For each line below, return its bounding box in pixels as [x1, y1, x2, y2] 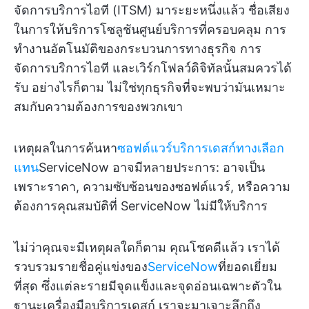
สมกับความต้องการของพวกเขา [14, 99, 183, 114]
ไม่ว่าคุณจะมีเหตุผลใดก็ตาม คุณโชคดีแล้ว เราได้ [14, 240, 280, 255]
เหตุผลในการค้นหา [14, 141, 117, 155]
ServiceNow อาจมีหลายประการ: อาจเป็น [39, 160, 265, 175]
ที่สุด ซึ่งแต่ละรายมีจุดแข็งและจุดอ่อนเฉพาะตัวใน [14, 279, 281, 293]
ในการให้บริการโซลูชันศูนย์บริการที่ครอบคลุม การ [14, 22, 286, 37]
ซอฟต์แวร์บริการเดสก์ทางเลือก [117, 141, 284, 155]
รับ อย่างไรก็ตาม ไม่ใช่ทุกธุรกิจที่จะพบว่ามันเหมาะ [14, 80, 286, 94]
